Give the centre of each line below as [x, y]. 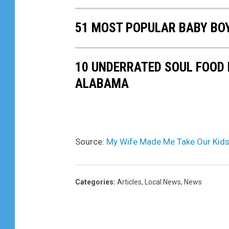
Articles [129, 182]
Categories [94, 182]
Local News [163, 182]
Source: [91, 141]
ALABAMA [102, 83]
